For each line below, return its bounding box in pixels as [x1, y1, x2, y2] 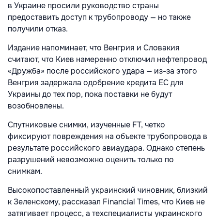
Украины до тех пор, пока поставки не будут [8, 89, 172, 99]
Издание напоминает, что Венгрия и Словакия [8, 43, 180, 53]
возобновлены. [8, 101, 64, 111]
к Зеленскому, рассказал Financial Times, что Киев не [8, 197, 205, 207]
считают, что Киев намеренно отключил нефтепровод [8, 54, 207, 64]
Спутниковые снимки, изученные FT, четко [8, 120, 165, 130]
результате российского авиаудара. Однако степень [8, 143, 205, 153]
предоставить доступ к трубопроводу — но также [8, 12, 191, 22]
